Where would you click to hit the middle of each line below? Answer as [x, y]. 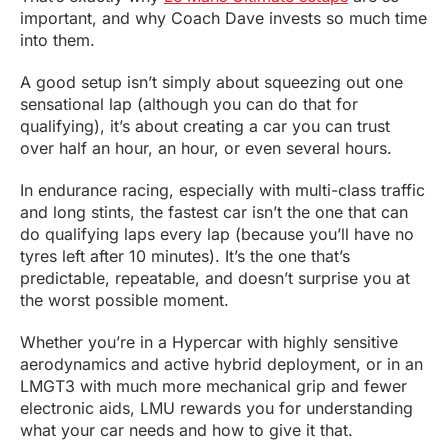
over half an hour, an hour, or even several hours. [208, 148]
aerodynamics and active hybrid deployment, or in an [221, 364]
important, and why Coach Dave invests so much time [223, 18]
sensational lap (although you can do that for [189, 104]
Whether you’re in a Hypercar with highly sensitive [209, 342]
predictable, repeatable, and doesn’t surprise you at [215, 278]
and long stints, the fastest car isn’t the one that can [214, 212]
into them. [60, 40]
